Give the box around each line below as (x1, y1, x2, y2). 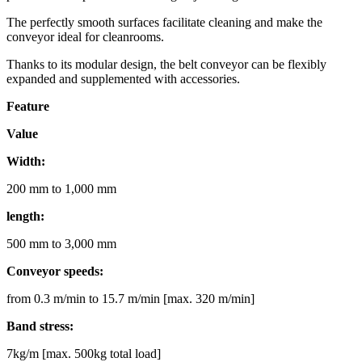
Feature (6, 99, 49, 113)
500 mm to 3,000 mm (6, 236, 116, 250)
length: (6, 208, 44, 223)
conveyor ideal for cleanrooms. (6, 29, 164, 44)
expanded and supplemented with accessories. (6, 71, 240, 86)
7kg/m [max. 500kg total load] (6, 346, 161, 360)
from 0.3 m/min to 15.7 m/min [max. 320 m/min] (6, 291, 255, 305)
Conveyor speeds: (6, 263, 103, 278)
